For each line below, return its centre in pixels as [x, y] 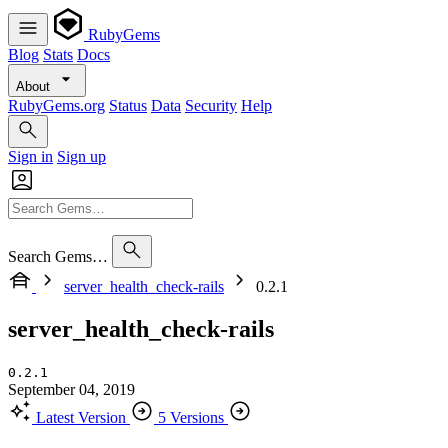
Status [128, 105]
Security [211, 105]
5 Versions [191, 417]
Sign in [30, 156]
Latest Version [81, 417]
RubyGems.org [56, 105]
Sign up [81, 156]
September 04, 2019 [71, 389]
